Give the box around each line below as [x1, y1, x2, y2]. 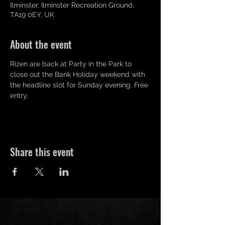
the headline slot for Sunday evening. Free [10, 81, 150, 89]
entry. [10, 91, 28, 99]
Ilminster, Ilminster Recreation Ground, [10, 1, 134, 9]
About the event [10, 37, 72, 52]
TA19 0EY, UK [10, 11, 54, 19]
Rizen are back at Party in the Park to [10, 60, 134, 68]
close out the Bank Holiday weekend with [10, 70, 147, 78]
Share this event [10, 144, 74, 159]
